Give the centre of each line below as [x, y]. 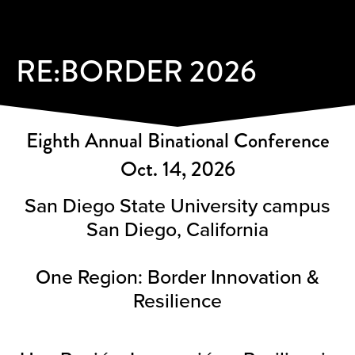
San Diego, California [177, 229]
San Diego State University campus [177, 206]
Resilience [177, 301]
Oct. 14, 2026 [177, 170]
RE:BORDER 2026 [136, 72]
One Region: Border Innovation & [177, 277]
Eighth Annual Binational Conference [177, 141]
